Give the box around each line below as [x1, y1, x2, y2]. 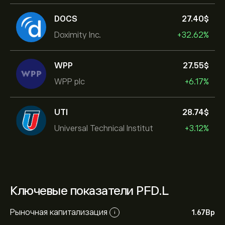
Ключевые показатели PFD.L [10, 184, 169, 197]
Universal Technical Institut [54, 124, 153, 133]
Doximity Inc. [54, 30, 101, 40]
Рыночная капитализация [10, 207, 107, 217]
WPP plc [54, 77, 85, 86]
